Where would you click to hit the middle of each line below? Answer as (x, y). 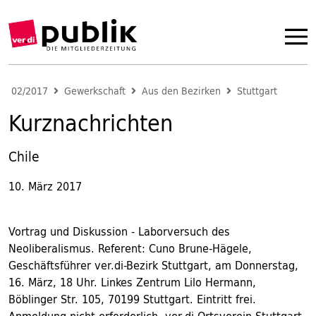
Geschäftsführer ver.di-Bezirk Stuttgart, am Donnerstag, (153, 265)
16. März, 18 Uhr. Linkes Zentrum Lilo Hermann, (132, 282)
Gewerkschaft (95, 91)
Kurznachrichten (91, 123)
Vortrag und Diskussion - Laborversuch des (119, 231)
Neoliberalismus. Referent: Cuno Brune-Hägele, (130, 248)
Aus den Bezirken (181, 91)
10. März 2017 (45, 186)
